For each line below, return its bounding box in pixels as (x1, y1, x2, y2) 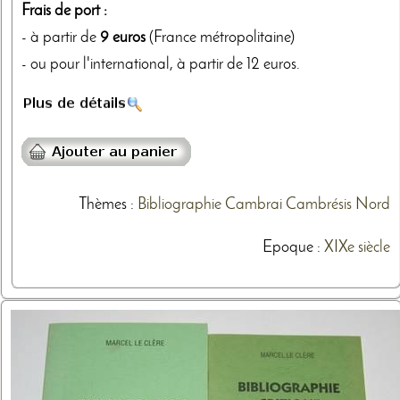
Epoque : (262, 240, 324, 256)
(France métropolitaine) (146, 30, 295, 46)
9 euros (100, 30, 146, 46)
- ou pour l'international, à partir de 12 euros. (21, 57, 300, 73)
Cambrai (224, 197, 282, 213)
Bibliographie (137, 197, 221, 213)
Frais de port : (21, 4, 107, 20)
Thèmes (78, 197, 127, 213)
